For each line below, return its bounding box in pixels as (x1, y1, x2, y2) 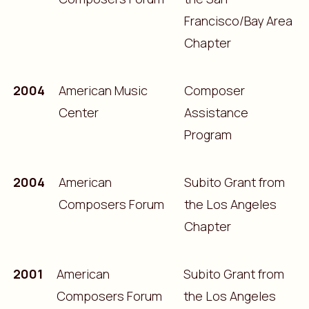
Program (184, 126, 232, 143)
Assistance (184, 103, 248, 121)
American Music (58, 81, 148, 99)
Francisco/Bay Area (184, 12, 292, 29)
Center (58, 103, 99, 121)
